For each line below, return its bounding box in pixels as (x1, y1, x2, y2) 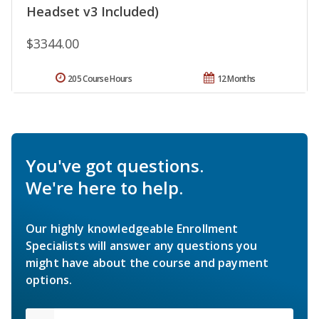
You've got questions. (26, 153, 204, 177)
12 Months (216, 72, 256, 85)
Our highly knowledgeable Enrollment (26, 220, 239, 236)
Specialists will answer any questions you (26, 237, 258, 253)
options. (26, 271, 73, 288)
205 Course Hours (68, 72, 132, 85)
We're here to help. (26, 175, 183, 199)
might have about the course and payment (26, 254, 269, 271)
